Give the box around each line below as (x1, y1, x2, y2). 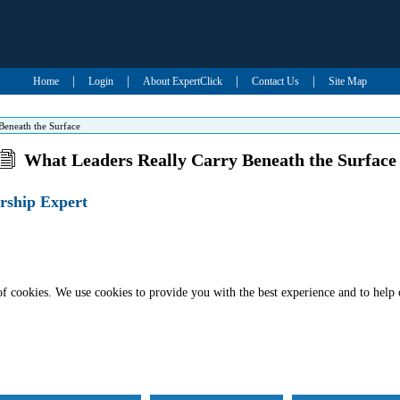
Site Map (328, 75, 367, 87)
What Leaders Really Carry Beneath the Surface (24, 150, 397, 170)
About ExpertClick (142, 75, 222, 87)
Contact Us (251, 75, 299, 87)
